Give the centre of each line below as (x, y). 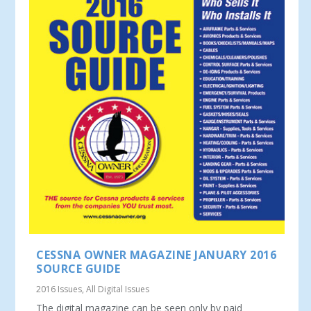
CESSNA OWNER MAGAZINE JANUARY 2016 (157, 255)
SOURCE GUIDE (78, 269)
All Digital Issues (118, 289)
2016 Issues (59, 289)
